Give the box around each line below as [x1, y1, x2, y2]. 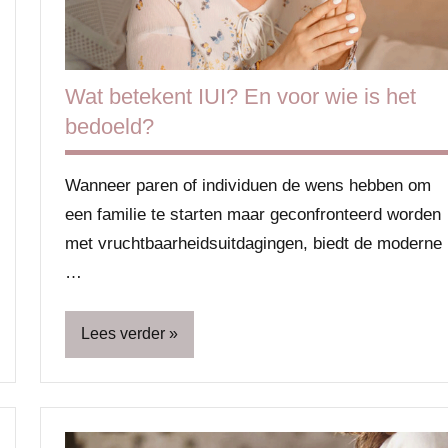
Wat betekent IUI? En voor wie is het [65, 83, 416, 109]
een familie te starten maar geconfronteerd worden [65, 204, 441, 224]
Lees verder [81, 325, 165, 343]
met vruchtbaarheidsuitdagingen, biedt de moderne [65, 233, 442, 253]
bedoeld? [65, 113, 154, 139]
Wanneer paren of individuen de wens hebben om [65, 175, 431, 195]
